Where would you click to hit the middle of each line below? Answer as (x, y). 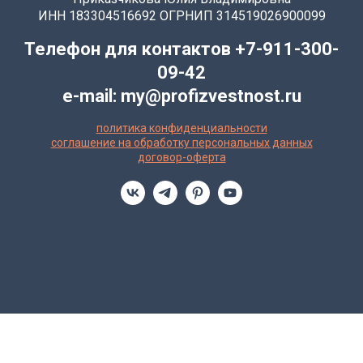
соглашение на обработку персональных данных (181, 143)
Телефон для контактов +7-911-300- (181, 49)
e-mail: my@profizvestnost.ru (181, 96)
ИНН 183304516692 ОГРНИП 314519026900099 (181, 16)
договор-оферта (181, 157)
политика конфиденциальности (181, 128)
